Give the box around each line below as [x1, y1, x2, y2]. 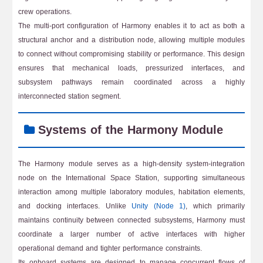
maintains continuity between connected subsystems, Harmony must [18, 214, 245, 227]
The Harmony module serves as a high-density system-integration [18, 157, 245, 170]
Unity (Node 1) [131, 200, 186, 213]
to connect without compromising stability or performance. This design [18, 48, 245, 60]
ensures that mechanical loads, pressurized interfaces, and [18, 62, 245, 75]
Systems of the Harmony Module [38, 119, 223, 141]
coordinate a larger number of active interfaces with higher [18, 228, 245, 241]
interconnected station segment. [18, 90, 121, 103]
